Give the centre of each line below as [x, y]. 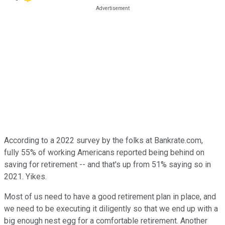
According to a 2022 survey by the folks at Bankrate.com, [103, 140]
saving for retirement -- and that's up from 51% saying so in [107, 164]
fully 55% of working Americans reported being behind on [104, 152]
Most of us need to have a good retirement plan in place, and [110, 196]
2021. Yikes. [25, 176]
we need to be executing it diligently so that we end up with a [111, 208]
